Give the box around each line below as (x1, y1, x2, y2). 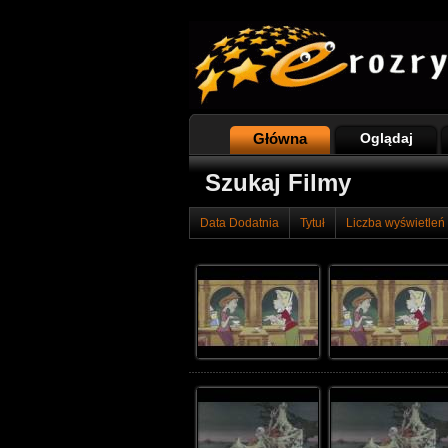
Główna (253, 130, 307, 147)
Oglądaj (359, 130, 413, 146)
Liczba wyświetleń (346, 216, 445, 230)
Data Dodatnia (200, 216, 279, 230)
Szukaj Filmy (205, 169, 351, 196)
